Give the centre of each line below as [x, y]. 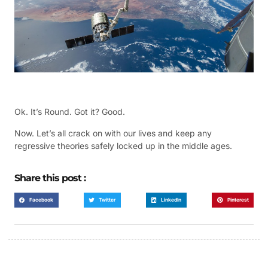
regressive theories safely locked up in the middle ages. [123, 145]
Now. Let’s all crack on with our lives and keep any [113, 133]
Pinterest [238, 200]
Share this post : [50, 178]
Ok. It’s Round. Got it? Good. [70, 112]
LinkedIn [171, 200]
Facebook [42, 200]
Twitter [107, 200]
